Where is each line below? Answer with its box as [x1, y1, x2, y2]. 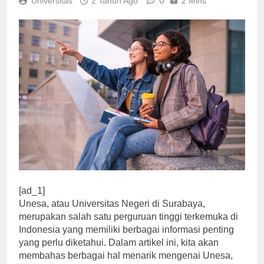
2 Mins [181, 6, 206, 16]
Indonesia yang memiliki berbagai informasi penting [19, 235, 234, 245]
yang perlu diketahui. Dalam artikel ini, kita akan [19, 247, 219, 258]
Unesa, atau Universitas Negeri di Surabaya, [19, 209, 205, 219]
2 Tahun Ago [91, 6, 138, 16]
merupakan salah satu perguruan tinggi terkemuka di [19, 222, 238, 232]
